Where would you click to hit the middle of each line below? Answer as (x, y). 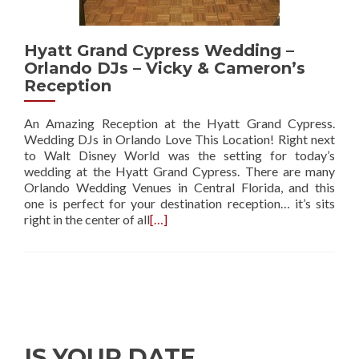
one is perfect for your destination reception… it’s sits (179, 203)
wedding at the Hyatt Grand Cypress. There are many (179, 171)
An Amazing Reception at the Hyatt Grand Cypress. (179, 123)
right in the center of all (87, 219)
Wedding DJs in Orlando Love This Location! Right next (179, 139)
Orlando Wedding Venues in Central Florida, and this (179, 187)
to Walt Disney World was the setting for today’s (179, 155)
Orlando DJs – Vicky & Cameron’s (165, 68)
